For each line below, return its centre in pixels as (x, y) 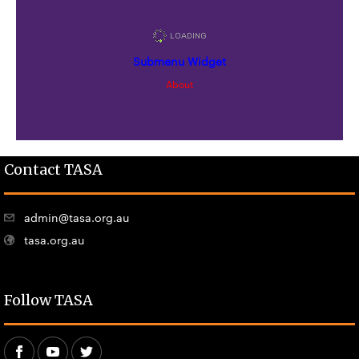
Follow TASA (48, 300)
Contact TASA (53, 169)
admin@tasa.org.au (77, 217)
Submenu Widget (179, 61)
